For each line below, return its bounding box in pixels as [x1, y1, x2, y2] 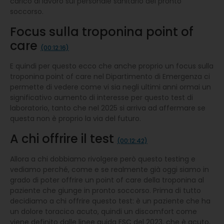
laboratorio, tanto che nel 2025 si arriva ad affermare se [10, 102, 205, 113]
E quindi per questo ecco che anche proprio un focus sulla [10, 60, 213, 71]
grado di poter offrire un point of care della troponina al [10, 174, 204, 185]
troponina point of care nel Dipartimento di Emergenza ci [10, 71, 210, 81]
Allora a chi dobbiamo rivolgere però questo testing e [10, 153, 195, 164]
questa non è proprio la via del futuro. [10, 113, 141, 123]
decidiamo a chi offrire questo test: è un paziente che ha [10, 195, 210, 206]
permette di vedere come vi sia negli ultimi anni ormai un [10, 81, 211, 92]
